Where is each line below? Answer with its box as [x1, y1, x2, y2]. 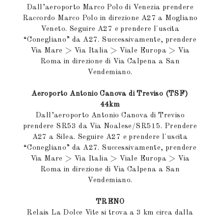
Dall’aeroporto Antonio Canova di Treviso [35, 112, 185, 119]
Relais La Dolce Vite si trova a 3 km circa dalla [27, 209, 193, 217]
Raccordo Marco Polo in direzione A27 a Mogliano [22, 15, 198, 22]
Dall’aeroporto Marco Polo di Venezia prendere [26, 4, 193, 11]
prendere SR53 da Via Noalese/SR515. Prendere [23, 123, 197, 130]
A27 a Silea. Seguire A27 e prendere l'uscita [32, 134, 188, 141]
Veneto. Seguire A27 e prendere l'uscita [40, 26, 180, 33]
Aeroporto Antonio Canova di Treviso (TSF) [31, 90, 189, 98]
